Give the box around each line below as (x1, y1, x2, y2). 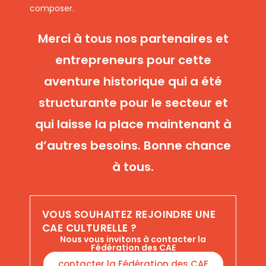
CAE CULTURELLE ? (42, 221, 137, 235)
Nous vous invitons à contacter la (60, 233, 206, 245)
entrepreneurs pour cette (55, 52, 211, 68)
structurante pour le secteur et (38, 94, 228, 111)
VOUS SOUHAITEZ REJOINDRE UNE (42, 207, 216, 221)
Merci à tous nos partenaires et (37, 30, 229, 47)
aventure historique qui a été (44, 73, 222, 90)
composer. (30, 2, 74, 14)
